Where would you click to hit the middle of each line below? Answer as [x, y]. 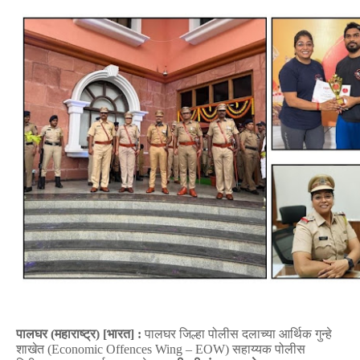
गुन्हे [323, 334]
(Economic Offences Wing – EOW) [138, 350]
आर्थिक [295, 334]
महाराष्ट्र [75, 334]
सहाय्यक [252, 350]
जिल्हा [192, 334]
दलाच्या [259, 334]
